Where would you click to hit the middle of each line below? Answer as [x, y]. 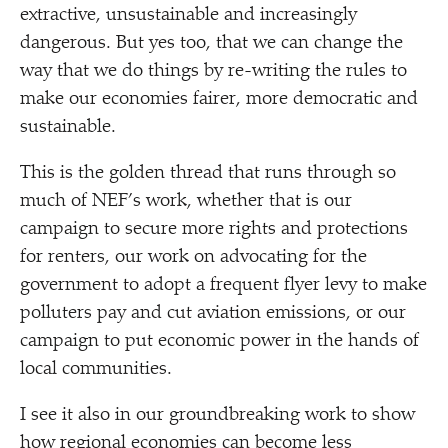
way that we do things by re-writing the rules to [213, 71]
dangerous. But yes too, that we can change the [211, 43]
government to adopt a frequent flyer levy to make [223, 285]
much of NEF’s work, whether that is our [186, 201]
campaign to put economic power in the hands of [219, 341]
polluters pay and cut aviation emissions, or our [213, 313]
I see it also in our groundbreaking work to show [217, 415]
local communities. [96, 369]
